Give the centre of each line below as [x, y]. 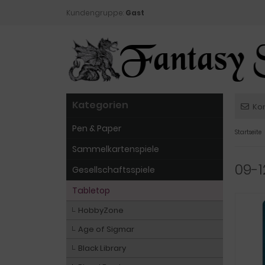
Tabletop [91, 190]
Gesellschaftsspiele [114, 170]
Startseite [248, 132]
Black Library [102, 248]
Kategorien [100, 105]
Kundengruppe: [96, 13]
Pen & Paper [97, 128]
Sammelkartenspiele [116, 149]
